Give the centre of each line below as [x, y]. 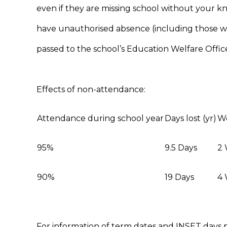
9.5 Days [181, 147]
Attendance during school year [100, 118]
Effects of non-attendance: [91, 89]
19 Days [179, 177]
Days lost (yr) [191, 118]
